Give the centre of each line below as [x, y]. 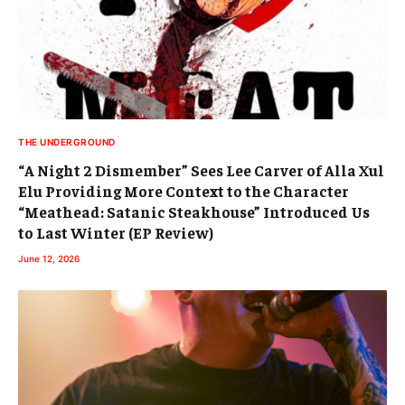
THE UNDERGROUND [67, 141]
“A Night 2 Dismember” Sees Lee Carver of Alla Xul [201, 170]
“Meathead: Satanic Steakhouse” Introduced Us [194, 211]
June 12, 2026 [49, 258]
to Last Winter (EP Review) [116, 232]
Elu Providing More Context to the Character [184, 190]
